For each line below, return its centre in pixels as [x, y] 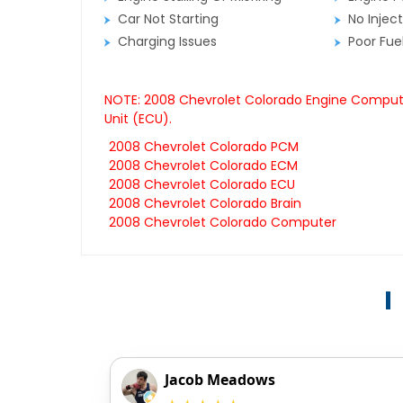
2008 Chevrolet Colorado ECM [203, 166]
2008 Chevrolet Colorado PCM [203, 147]
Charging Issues [167, 42]
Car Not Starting [168, 19]
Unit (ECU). [138, 119]
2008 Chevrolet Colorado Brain [205, 204]
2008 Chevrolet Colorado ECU [201, 185]
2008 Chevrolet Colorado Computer [222, 223]
